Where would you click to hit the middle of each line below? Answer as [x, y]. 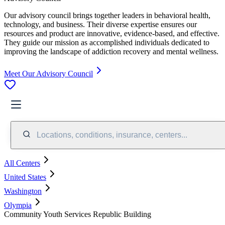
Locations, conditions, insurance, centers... [112, 135]
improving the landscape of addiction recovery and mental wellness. [111, 51]
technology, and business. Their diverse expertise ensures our [100, 24]
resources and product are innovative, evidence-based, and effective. [112, 33]
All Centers [22, 163]
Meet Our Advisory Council [48, 73]
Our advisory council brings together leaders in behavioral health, [107, 15]
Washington [23, 191]
